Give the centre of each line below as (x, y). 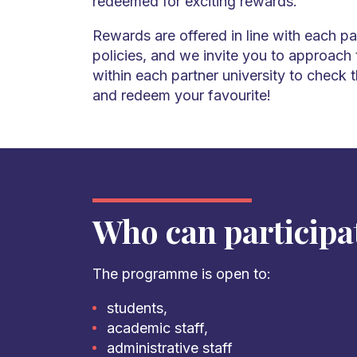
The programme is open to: (181, 274)
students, (137, 308)
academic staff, (157, 328)
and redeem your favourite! (181, 96)
